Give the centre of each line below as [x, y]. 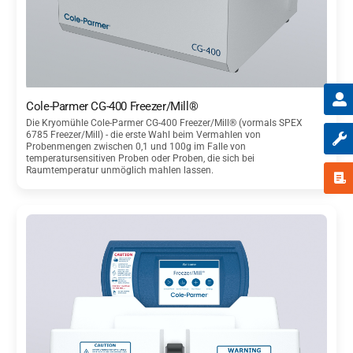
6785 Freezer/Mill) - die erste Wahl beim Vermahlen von [144, 134]
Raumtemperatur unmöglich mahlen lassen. [120, 170]
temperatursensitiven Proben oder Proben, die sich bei [141, 158]
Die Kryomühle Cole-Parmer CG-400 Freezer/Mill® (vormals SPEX [165, 123]
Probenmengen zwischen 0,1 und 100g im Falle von [136, 146]
